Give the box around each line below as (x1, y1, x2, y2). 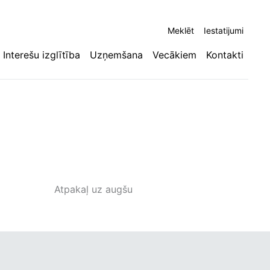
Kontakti (206, 49, 243, 61)
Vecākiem (152, 49, 196, 61)
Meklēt (168, 25, 194, 36)
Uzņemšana (90, 49, 143, 61)
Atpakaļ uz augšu (54, 183, 133, 195)
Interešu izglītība (3, 49, 80, 61)
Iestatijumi (204, 25, 243, 36)
